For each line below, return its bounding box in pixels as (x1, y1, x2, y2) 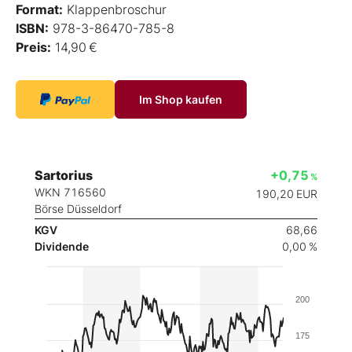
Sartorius (35, 167, 93, 183)
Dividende (35, 239, 89, 253)
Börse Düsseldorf (35, 201, 122, 215)
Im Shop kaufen (139, 92, 222, 106)
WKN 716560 (35, 185, 106, 199)
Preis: (16, 38, 51, 55)
